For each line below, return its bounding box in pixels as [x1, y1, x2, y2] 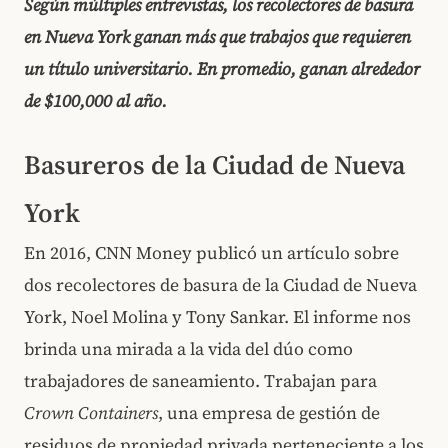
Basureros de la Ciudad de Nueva [24, 147, 405, 184]
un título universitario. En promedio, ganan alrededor [24, 56, 420, 81]
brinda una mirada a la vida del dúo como [24, 337, 353, 362]
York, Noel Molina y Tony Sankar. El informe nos [24, 305, 411, 330]
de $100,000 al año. [24, 88, 167, 113]
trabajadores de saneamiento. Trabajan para [24, 369, 377, 394]
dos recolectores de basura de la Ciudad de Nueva [24, 273, 417, 298]
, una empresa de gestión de [158, 401, 380, 426]
